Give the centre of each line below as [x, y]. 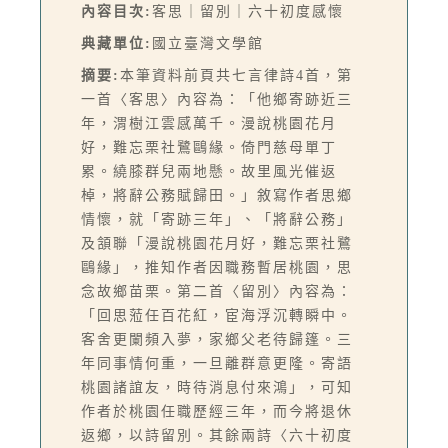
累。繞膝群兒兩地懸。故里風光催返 [209, 171]
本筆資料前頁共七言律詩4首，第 [236, 75]
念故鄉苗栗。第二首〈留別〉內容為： [217, 291]
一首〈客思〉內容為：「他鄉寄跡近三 [217, 99]
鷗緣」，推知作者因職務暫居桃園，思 [217, 267]
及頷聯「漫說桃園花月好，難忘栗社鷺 [217, 243]
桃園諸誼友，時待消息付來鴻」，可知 [217, 387]
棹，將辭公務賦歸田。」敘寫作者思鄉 [217, 195]
